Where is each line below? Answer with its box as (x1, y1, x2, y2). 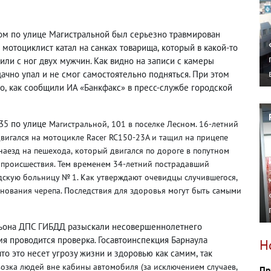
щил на (167, 132, 197, 143)
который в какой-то (162, 42, 238, 53)
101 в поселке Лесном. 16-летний (111, 119, 238, 129)
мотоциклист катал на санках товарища (2, 42, 157, 53)
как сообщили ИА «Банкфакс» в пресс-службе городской (9, 82, 232, 93)
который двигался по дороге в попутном (75, 145, 229, 156)
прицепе (197, 132, 228, 143)
